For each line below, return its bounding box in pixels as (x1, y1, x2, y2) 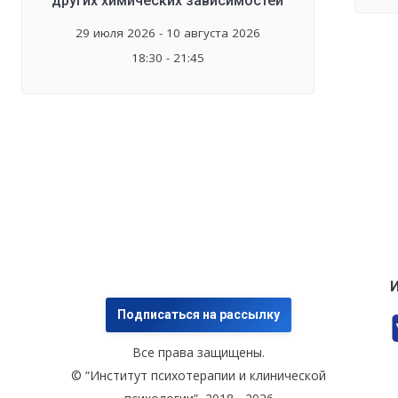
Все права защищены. (132, 343, 266, 361)
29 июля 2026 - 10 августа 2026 (75, 25, 260, 42)
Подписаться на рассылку (117, 306, 281, 322)
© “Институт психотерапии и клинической (71, 366, 327, 384)
